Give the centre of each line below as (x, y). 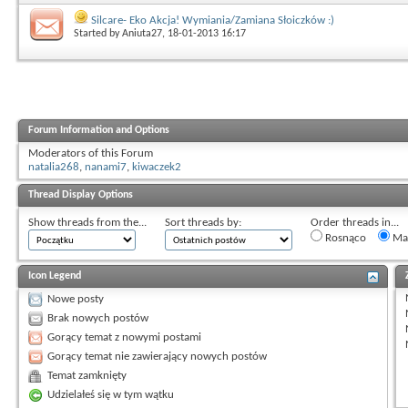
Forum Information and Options (99, 130)
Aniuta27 (142, 34)
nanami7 (106, 167)
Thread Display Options (81, 194)
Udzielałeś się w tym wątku (111, 394)
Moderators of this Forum (91, 153)
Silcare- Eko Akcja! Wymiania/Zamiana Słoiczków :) (213, 21)
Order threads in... (355, 222)
